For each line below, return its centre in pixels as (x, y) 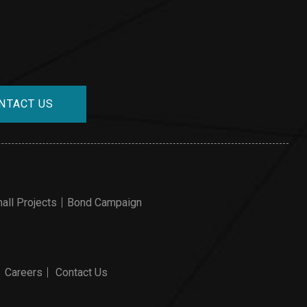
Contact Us (81, 273)
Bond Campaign (105, 202)
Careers (23, 273)
